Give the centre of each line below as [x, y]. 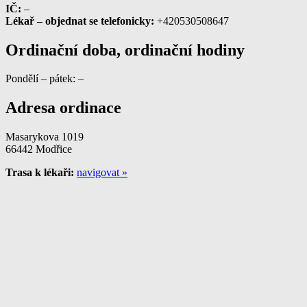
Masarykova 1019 [45, 137]
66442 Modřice [39, 149]
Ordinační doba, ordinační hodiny [125, 50]
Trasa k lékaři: [40, 173]
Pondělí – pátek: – [45, 79]
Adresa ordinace [63, 108]
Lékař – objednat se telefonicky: [80, 21]
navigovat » [102, 173]
